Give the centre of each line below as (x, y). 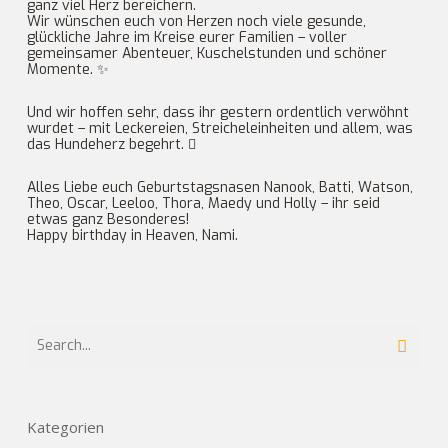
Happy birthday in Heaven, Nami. (132, 235)
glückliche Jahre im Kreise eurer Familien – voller (186, 37)
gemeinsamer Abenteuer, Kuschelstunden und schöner (206, 53)
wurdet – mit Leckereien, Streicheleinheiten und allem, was (219, 128)
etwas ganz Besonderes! (107, 219)
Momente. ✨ (67, 69)
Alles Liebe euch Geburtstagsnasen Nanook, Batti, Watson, (219, 187)
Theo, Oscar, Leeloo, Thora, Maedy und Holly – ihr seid (203, 203)
